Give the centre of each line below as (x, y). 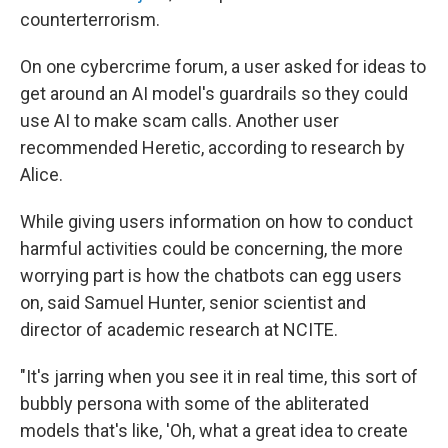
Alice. (41, 174)
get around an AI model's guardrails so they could (214, 93)
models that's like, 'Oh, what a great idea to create (214, 430)
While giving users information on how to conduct (216, 221)
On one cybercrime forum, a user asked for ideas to (223, 66)
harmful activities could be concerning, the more (211, 248)
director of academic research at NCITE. (179, 329)
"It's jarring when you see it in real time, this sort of (219, 376)
